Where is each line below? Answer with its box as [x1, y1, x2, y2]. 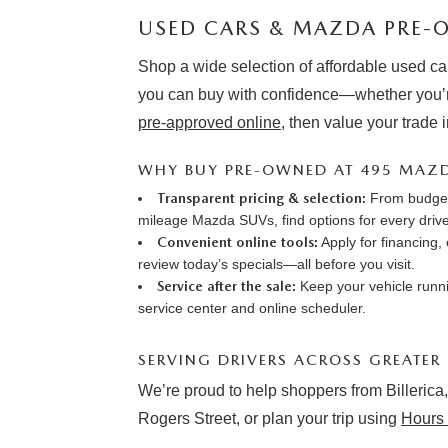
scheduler [301, 300, 362, 316]
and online [227, 300, 301, 316]
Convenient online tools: [157, 234, 318, 250]
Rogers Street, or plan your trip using [138, 410, 401, 427]
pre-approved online [138, 114, 281, 131]
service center [138, 300, 227, 316]
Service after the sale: [157, 278, 296, 294]
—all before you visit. [283, 256, 415, 272]
